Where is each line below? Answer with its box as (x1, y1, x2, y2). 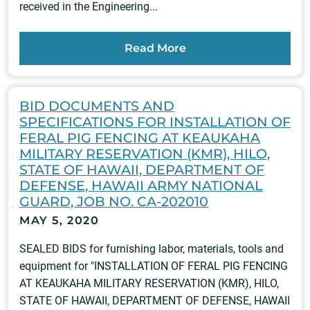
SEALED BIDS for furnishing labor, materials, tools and (19, 242, 284, 256)
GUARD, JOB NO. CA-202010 (19, 193, 208, 210)
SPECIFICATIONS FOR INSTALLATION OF (19, 113, 291, 131)
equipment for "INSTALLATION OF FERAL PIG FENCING (19, 259, 288, 273)
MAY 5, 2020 (19, 214, 100, 228)
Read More (124, 42, 186, 55)
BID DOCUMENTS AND (19, 98, 174, 115)
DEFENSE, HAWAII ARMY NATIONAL (19, 177, 262, 194)
